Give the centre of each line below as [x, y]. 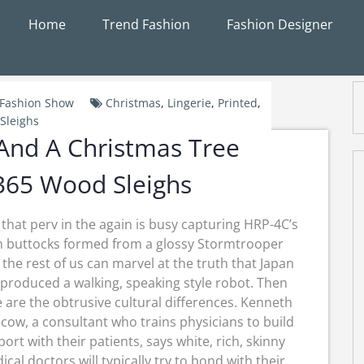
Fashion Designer [280, 24]
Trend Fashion [146, 24]
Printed [238, 103]
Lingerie [189, 103]
